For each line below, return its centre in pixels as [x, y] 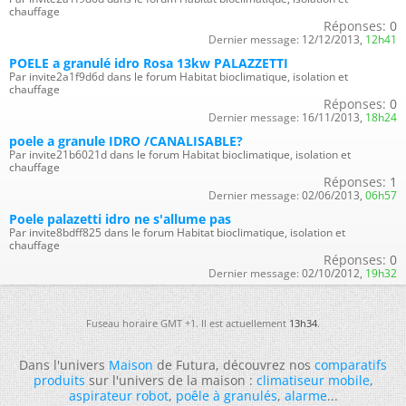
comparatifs [351, 365]
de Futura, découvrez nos [234, 365]
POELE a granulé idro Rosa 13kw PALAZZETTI [149, 63]
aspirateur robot [118, 396]
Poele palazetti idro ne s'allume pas [120, 219]
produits [59, 380]
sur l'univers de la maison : [170, 380]
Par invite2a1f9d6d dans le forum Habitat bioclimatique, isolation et [179, 77]
